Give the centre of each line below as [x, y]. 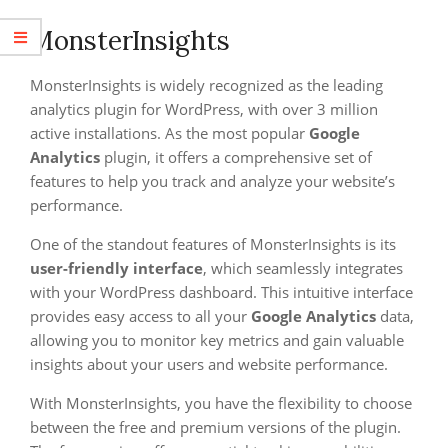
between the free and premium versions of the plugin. [215, 427]
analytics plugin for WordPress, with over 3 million [204, 109]
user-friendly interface [116, 268]
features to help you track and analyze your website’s [212, 181]
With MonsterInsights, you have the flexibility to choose [221, 403]
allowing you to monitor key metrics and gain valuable [217, 340]
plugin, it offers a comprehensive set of [236, 157]
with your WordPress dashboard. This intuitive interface [221, 292]
